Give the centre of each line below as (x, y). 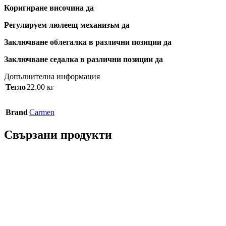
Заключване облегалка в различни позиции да (88, 42)
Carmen (42, 112)
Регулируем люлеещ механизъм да (67, 25)
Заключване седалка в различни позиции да (83, 60)
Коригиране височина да (49, 8)
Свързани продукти (58, 135)
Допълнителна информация (52, 77)
